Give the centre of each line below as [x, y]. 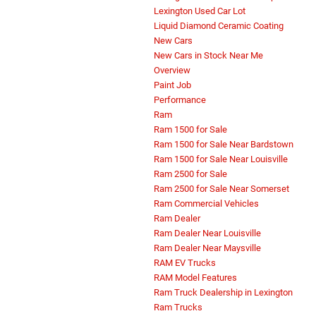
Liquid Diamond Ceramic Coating [219, 26]
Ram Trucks [178, 308]
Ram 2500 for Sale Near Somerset [221, 189]
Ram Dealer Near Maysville [207, 248]
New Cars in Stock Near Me [208, 56]
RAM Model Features [195, 278]
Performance [180, 100]
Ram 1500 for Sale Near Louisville [221, 159]
